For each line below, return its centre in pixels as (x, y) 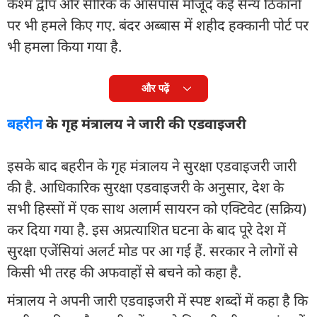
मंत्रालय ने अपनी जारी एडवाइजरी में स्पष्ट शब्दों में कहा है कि (157, 300)
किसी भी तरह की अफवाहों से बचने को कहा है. (124, 272)
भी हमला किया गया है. (64, 46)
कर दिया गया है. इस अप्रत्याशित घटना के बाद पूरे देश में (146, 229)
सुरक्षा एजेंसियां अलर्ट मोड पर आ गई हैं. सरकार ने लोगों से (152, 250)
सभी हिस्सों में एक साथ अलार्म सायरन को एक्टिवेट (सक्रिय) (157, 208)
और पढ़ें (155, 88)
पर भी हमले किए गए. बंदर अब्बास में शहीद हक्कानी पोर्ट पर (158, 25)
